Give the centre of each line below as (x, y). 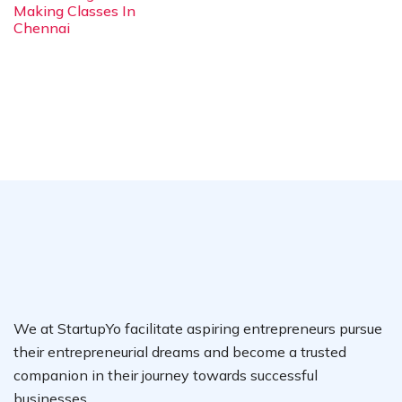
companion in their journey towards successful (166, 376)
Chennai (42, 28)
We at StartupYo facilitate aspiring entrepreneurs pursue (198, 329)
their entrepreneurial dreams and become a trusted (180, 352)
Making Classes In (74, 11)
